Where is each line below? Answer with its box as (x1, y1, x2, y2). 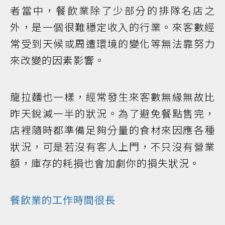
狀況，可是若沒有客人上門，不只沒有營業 (10, 139, 215, 154)
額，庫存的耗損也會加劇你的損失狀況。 (10, 155, 200, 170)
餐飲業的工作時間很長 (10, 192, 116, 207)
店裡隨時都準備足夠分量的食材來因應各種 (10, 122, 215, 137)
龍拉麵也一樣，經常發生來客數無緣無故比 (10, 89, 215, 104)
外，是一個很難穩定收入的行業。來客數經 (10, 19, 215, 34)
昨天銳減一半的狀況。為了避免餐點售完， (10, 105, 215, 121)
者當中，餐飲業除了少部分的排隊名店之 (10, 3, 215, 18)
